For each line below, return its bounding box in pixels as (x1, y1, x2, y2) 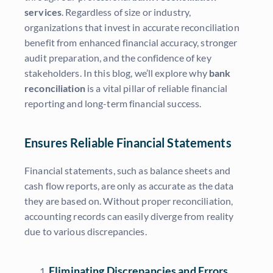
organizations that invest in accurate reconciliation (24, 21, 239, 34)
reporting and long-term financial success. (24, 97, 202, 110)
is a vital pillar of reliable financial (85, 82, 227, 94)
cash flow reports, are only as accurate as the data (24, 180, 234, 192)
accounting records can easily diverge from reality (24, 210, 234, 222)
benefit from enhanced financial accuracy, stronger (24, 37, 238, 49)
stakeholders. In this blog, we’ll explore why (24, 67, 209, 79)
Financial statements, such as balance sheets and (24, 165, 231, 177)
